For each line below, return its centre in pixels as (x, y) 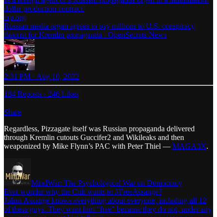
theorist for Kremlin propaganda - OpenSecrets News (85, 34)
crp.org (15, 17)
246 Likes (63, 93)
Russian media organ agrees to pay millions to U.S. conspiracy (99, 26)
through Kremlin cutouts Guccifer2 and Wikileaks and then (94, 137)
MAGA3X (189, 146)
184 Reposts (23, 93)
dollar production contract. (44, 8)
